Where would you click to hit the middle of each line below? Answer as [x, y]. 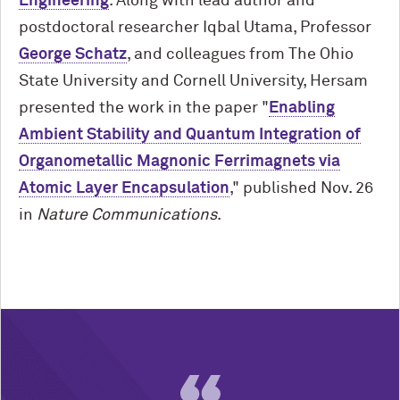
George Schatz [73, 54]
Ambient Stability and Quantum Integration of [190, 135]
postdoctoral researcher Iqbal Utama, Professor [195, 28]
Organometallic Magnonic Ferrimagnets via [179, 162]
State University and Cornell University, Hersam [193, 81]
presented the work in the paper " [144, 108]
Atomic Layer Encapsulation [124, 188]
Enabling [302, 108]
